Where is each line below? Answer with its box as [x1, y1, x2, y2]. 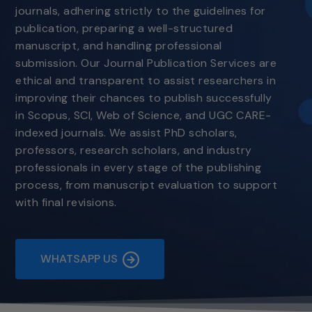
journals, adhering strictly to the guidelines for [15, 3, 266, 19]
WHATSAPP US [40, 251, 118, 267]
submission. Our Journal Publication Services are [15, 56, 276, 71]
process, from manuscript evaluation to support [15, 178, 277, 193]
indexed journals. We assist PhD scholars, [15, 125, 237, 141]
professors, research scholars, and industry [15, 143, 252, 158]
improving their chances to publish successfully [15, 91, 272, 106]
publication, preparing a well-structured [15, 21, 233, 36]
